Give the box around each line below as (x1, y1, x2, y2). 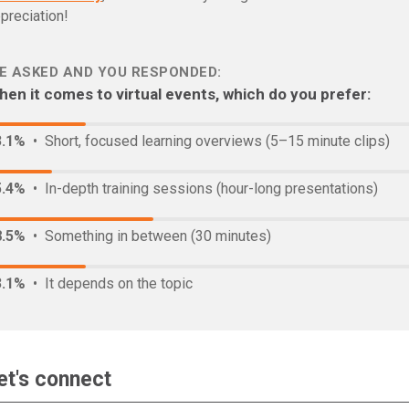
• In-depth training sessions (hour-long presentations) (26, 180, 378, 197)
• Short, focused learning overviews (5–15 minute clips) (26, 132, 390, 150)
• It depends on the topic (26, 275, 193, 292)
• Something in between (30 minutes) (26, 227, 271, 245)
